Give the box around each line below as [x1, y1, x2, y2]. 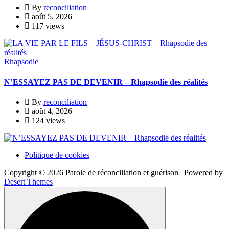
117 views [30, 21, 64, 31]
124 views [30, 116, 65, 125]
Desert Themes [4, 177, 53, 186]
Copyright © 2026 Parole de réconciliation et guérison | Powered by [4, 168, 223, 177]
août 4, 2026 [30, 106, 72, 116]
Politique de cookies [25, 150, 89, 159]
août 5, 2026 [30, 12, 72, 21]
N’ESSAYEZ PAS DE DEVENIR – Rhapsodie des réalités [4, 77, 208, 86]
